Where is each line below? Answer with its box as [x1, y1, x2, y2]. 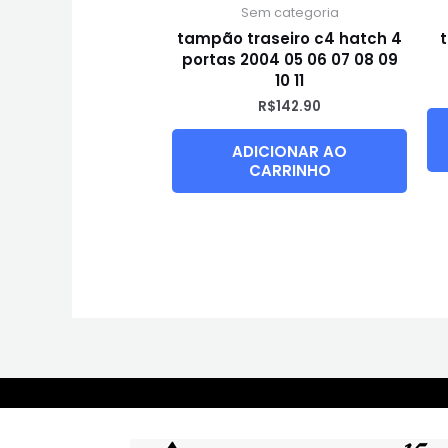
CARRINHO [248, 160, 331, 182]
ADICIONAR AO [232, 141, 348, 163]
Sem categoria [240, 4, 339, 22]
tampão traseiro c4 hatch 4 [177, 27, 403, 49]
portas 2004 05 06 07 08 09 [181, 48, 398, 70]
